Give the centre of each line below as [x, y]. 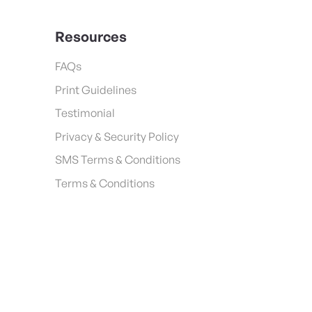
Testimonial [85, 113]
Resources [91, 37]
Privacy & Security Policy [117, 136]
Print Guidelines [96, 89]
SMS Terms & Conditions [118, 160]
